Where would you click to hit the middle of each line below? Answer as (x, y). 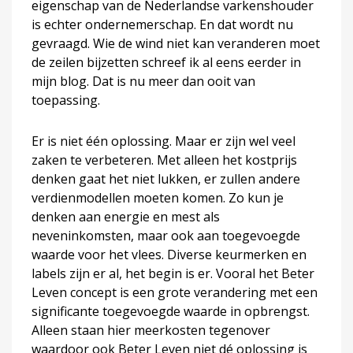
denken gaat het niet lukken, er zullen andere (166, 179)
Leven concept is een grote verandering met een (175, 292)
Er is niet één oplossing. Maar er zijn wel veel (163, 141)
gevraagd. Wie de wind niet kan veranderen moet (176, 43)
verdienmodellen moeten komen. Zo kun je (158, 198)
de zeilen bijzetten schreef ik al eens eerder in (166, 62)
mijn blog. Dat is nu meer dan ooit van (143, 81)
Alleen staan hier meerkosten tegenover (151, 330)
